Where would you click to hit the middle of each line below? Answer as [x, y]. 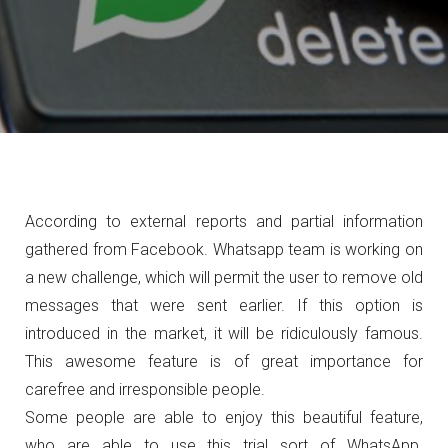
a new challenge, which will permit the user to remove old [224, 277]
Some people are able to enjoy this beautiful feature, [224, 417]
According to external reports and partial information [224, 221]
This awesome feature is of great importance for [224, 361]
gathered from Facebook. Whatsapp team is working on [224, 249]
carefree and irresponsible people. [145, 389]
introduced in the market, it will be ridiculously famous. [224, 333]
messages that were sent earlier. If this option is [224, 305]
